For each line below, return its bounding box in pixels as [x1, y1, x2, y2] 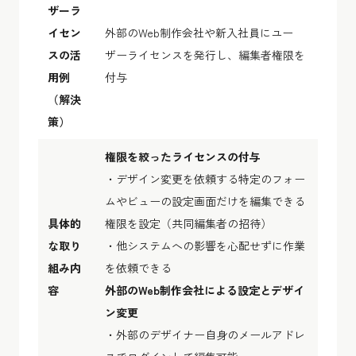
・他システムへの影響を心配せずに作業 [105, 237, 305, 253]
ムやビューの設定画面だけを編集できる [105, 192, 305, 209]
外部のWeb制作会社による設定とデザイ [105, 281, 304, 298]
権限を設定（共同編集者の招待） [105, 215, 272, 231]
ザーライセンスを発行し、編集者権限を [105, 46, 305, 63]
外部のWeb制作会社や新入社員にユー [105, 24, 293, 41]
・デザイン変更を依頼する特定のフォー [105, 170, 305, 187]
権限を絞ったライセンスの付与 [105, 148, 261, 164]
